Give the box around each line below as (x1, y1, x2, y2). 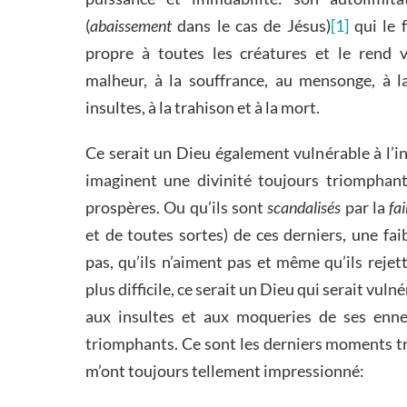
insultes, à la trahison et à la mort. (85, 96, 320, 117)
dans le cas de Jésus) (172, 15, 331, 35)
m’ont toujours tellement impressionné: (85, 360, 364, 381)
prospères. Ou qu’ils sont (85, 196, 268, 217)
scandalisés (267, 196, 342, 217)
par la (341, 196, 390, 217)
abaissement (90, 15, 172, 35)
